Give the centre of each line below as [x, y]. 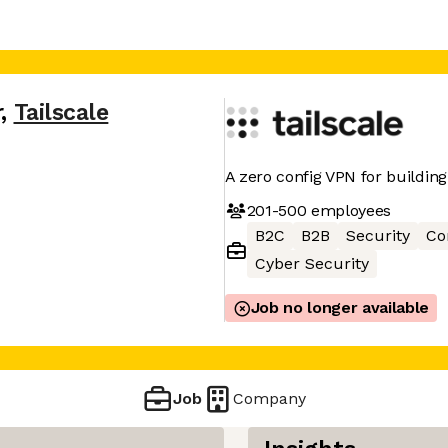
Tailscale [61, 112]
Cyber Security [311, 263]
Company [270, 398]
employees [349, 210]
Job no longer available [340, 307]
